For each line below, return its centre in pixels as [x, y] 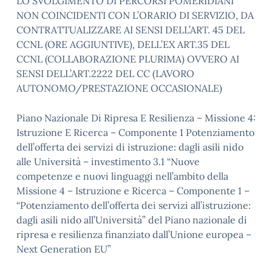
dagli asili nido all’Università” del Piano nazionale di [132, 220]
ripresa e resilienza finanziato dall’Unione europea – [134, 234]
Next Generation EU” [64, 249]
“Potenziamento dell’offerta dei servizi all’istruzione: [134, 205]
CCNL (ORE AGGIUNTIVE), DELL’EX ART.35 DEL [123, 44]
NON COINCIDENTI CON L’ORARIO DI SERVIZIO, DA [135, 15]
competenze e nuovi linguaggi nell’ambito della [122, 176]
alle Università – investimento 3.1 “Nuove [108, 161]
